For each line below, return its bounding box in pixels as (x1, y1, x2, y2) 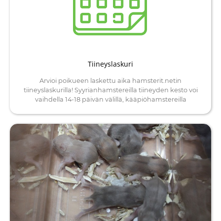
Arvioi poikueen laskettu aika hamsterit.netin (39, 77, 182, 85)
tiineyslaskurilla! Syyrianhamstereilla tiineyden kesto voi (23, 86, 198, 94)
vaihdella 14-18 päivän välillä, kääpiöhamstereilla (35, 96, 186, 104)
